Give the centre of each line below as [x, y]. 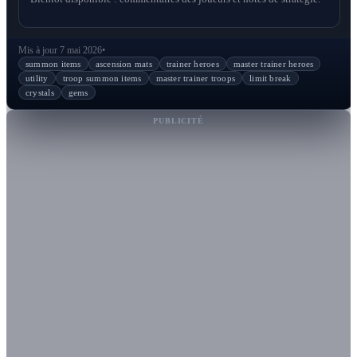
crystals [40, 93]
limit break [271, 78]
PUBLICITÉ [178, 121]
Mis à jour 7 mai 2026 [60, 51]
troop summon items [102, 78]
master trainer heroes [273, 64]
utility [37, 78]
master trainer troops [196, 78]
